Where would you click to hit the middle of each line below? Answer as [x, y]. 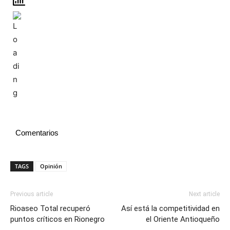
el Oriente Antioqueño [183, 219]
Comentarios [37, 132]
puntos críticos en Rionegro [57, 219]
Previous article [32, 194]
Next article [204, 194]
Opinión [51, 166]
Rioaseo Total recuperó [50, 208]
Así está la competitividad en [170, 208]
